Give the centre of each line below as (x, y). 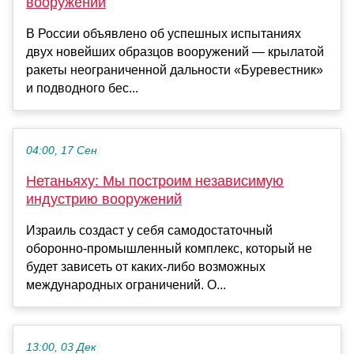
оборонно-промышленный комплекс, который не (169, 249)
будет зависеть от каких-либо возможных (146, 267)
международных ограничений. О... (126, 285)
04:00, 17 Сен (62, 151)
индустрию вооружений (104, 200)
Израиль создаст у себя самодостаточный (149, 231)
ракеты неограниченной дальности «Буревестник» (175, 70)
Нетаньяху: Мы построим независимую (155, 181)
